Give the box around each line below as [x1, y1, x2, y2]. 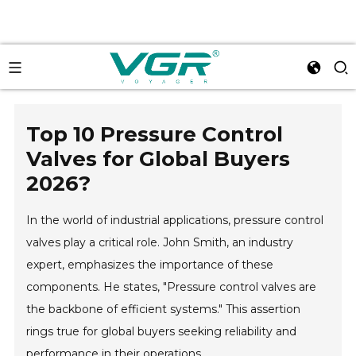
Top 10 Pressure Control [26, 122, 284, 147]
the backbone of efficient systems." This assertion [26, 302, 301, 316]
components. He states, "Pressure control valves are [26, 280, 317, 294]
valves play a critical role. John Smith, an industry [26, 235, 294, 250]
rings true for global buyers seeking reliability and [26, 324, 297, 339]
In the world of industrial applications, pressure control [26, 213, 324, 227]
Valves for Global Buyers [26, 146, 291, 172]
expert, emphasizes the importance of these [26, 257, 274, 272]
